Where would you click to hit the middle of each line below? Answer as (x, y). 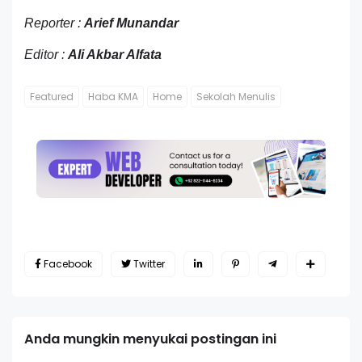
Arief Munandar (131, 23)
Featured (52, 97)
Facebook (68, 263)
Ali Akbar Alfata (115, 55)
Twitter (149, 263)
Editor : (46, 55)
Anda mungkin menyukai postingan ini (150, 339)
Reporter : (54, 23)
